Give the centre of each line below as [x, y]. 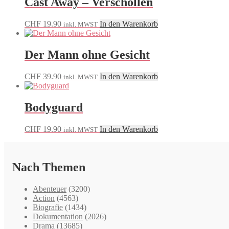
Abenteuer [50, 189]
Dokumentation [58, 216]
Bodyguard [54, 108]
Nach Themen [49, 167]
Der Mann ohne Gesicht [87, 55]
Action [44, 198]
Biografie [48, 207]
